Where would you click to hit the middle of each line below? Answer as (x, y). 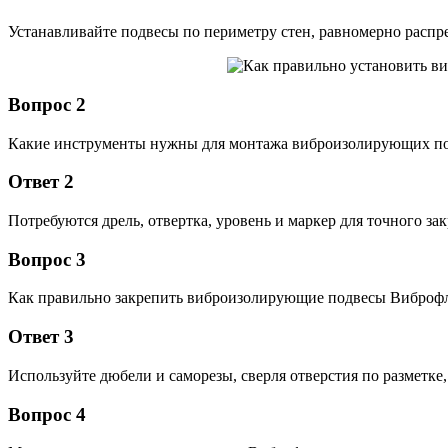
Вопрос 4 (47, 414)
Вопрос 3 (47, 259)
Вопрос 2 (47, 104)
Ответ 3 (41, 337)
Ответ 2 (41, 182)
